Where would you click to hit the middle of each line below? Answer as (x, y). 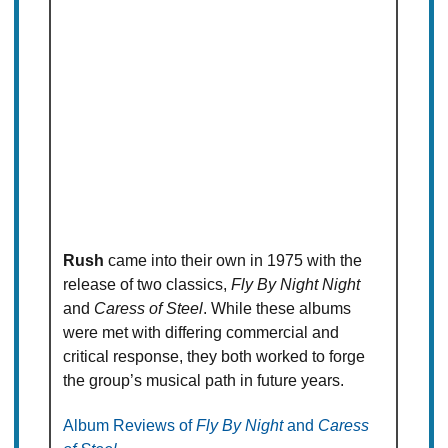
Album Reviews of (130, 426)
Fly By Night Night (296, 285)
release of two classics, (147, 285)
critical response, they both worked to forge (214, 357)
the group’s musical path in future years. (204, 381)
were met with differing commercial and (201, 333)
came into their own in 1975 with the (233, 261)
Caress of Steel (149, 309)
